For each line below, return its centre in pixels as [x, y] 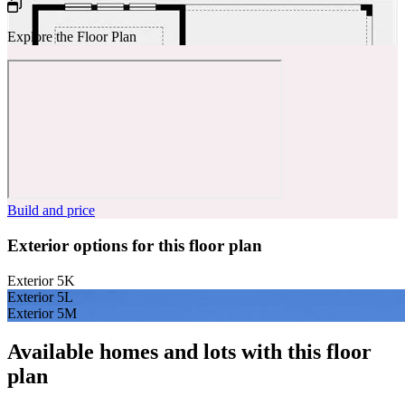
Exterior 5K [41, 280]
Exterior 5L [40, 297]
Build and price [51, 211]
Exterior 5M [42, 313]
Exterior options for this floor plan [135, 246]
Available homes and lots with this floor [189, 351]
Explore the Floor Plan [72, 37]
